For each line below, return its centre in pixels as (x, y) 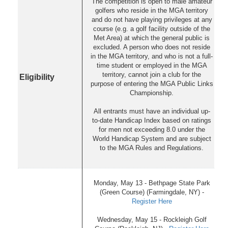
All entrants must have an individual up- (152, 111)
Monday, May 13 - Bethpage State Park (152, 183)
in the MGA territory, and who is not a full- (152, 56)
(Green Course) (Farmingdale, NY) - (152, 192)
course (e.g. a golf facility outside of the (152, 28)
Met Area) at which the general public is (152, 38)
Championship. (152, 93)
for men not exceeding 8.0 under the (152, 129)
